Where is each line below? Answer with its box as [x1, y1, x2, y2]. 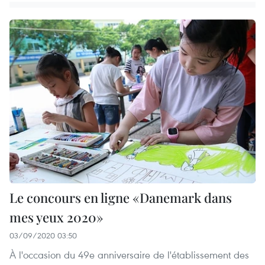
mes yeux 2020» [9, 208, 104, 227]
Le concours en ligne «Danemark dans [9, 189, 232, 207]
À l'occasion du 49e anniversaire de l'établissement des [9, 248, 249, 262]
